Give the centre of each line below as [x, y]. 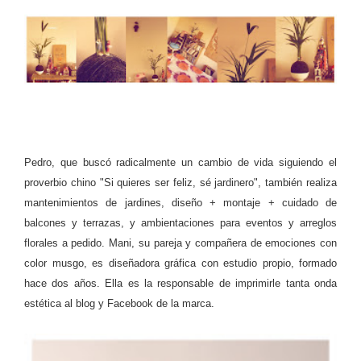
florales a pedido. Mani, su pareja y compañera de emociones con [180, 243]
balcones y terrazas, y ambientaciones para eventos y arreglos [180, 223]
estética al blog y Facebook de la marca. [119, 304]
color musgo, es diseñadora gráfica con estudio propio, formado [180, 263]
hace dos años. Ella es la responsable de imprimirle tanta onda [180, 284]
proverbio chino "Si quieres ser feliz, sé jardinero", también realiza [180, 183]
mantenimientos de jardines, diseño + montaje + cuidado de [180, 203]
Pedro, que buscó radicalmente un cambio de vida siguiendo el [180, 163]
